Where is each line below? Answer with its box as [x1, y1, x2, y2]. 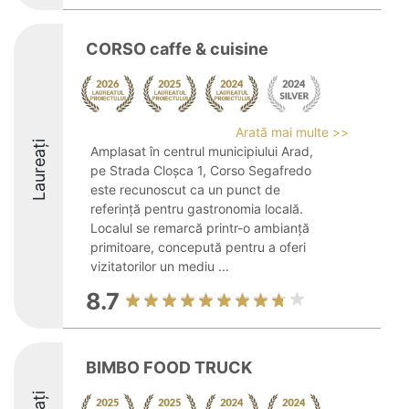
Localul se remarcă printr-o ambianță [90, 220, 309, 236]
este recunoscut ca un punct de [90, 182, 280, 197]
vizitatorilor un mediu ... [90, 258, 229, 274]
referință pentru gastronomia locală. [90, 201, 303, 216]
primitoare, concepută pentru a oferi [90, 239, 306, 255]
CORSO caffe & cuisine [86, 39, 268, 58]
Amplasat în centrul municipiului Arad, [90, 143, 313, 159]
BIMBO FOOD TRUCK [86, 358, 252, 377]
